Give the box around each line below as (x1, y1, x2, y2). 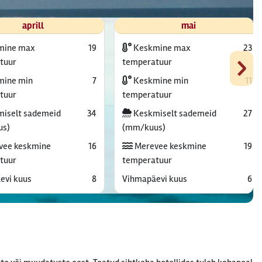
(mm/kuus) (122, 122, 166, 133)
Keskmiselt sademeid (131, 108, 216, 119)
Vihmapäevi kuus (122, 173, 187, 185)
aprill (22, 20, 44, 32)
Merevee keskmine (132, 140, 206, 152)
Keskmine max (131, 42, 191, 54)
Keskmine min (131, 75, 188, 87)
